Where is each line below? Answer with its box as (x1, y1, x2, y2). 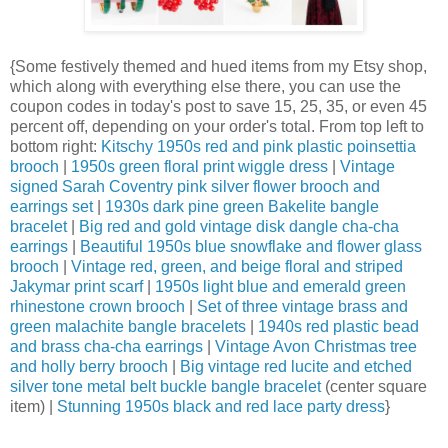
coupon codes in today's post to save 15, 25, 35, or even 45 (10, 97, 427, 115)
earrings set (10, 197, 93, 215)
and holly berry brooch (10, 357, 168, 375)
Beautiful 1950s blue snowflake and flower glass (80, 237, 422, 255)
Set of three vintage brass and (197, 297, 408, 315)
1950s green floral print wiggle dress (71, 157, 328, 175)
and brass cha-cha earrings (10, 337, 203, 355)
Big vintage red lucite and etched (180, 357, 412, 375)
